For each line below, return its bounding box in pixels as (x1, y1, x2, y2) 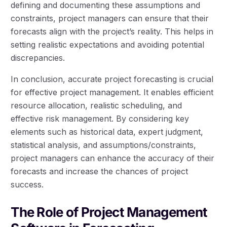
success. (11, 179, 44, 190)
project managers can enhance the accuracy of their (11, 153, 215, 164)
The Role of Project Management (11, 204, 208, 220)
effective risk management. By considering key (11, 113, 190, 124)
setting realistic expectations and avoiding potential (11, 40, 205, 50)
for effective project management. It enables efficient (11, 87, 214, 98)
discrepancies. (11, 53, 65, 63)
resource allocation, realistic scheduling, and (11, 100, 182, 111)
